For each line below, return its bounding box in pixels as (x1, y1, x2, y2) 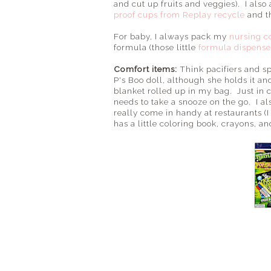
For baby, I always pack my (114, 31, 229, 41)
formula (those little (114, 42, 198, 52)
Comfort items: (114, 64, 180, 74)
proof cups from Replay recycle (114, 9, 245, 19)
